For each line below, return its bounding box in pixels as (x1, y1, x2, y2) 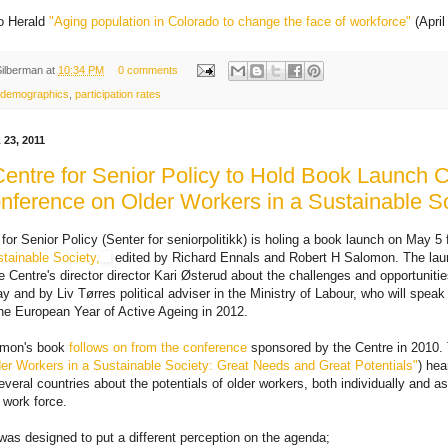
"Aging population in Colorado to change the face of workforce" (49, 13, 411, 29)
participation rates (75, 88, 161, 101)
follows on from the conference (69, 339, 247, 355)
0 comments (117, 63, 178, 76)
